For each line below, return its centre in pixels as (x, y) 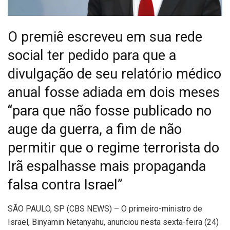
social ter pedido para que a (92, 55)
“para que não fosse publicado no (110, 111)
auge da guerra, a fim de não (95, 129)
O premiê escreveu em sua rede (105, 37)
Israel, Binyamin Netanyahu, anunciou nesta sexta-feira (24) (113, 222)
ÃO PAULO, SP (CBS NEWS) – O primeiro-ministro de (108, 208)
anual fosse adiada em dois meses (114, 92)
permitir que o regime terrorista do (113, 148)
